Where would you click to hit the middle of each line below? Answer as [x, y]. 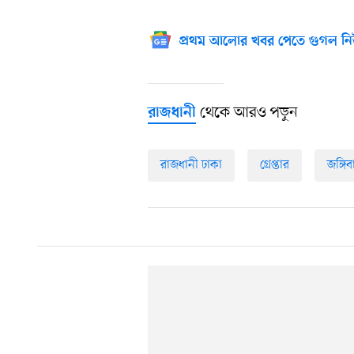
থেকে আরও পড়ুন [247, 113]
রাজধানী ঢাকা [191, 166]
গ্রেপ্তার [275, 166]
